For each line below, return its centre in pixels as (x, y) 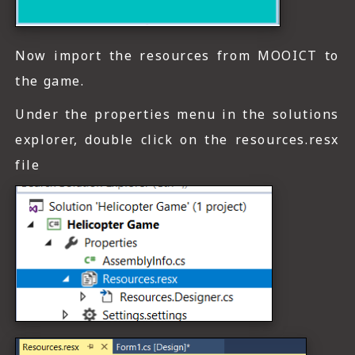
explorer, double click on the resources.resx (177, 140)
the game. (50, 81)
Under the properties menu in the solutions (177, 115)
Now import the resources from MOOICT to (177, 56)
